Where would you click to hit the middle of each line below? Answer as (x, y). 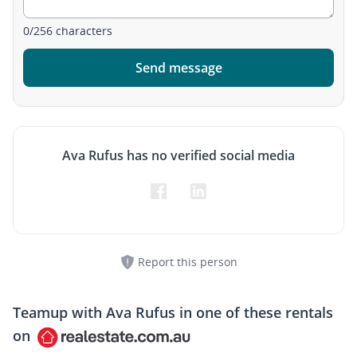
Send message (178, 68)
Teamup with (59, 312)
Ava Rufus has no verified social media (178, 155)
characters (82, 31)
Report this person (187, 262)
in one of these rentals (254, 312)
